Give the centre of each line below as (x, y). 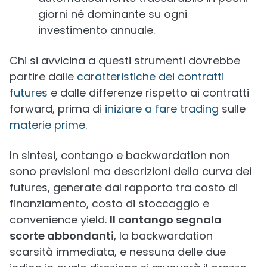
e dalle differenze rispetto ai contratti (148, 93)
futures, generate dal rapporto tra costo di (124, 187)
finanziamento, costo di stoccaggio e (109, 204)
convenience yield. (60, 220)
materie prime (47, 125)
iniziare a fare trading (162, 109)
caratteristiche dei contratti (150, 77)
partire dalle (43, 77)
